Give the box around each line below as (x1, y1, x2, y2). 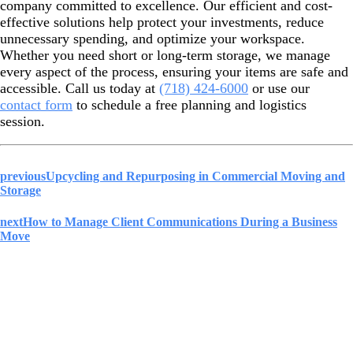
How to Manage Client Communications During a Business (23, 214, 337, 229)
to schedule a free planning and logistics (72, 97, 307, 113)
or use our (248, 80, 310, 97)
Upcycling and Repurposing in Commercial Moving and (46, 169, 345, 184)
